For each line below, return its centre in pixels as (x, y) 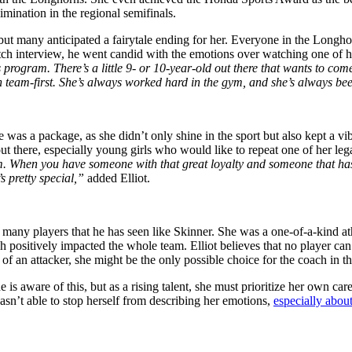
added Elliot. (117, 178)
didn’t (133, 135)
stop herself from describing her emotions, (167, 300)
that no (280, 245)
